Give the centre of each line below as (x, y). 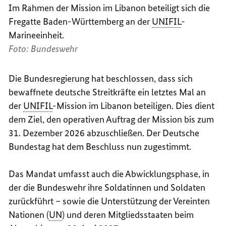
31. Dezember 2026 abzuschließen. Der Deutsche (104, 133)
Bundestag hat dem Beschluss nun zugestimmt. (101, 147)
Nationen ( (29, 215)
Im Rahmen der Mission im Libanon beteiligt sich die (109, 8)
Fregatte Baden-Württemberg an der (80, 22)
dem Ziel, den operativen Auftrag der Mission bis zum (111, 120)
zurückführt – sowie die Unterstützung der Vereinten (109, 201)
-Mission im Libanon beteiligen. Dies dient (134, 106)
